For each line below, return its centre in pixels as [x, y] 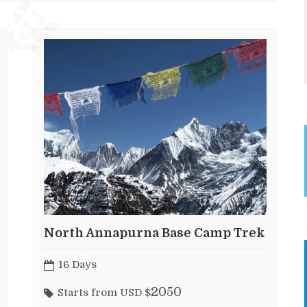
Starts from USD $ [104, 293]
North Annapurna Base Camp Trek [155, 233]
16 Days [77, 264]
